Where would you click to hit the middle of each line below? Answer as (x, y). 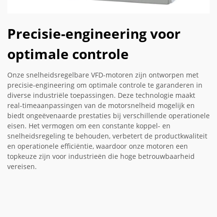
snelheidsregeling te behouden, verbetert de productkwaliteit (107, 136)
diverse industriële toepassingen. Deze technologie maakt (101, 95)
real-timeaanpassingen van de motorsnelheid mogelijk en (101, 105)
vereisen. (22, 166)
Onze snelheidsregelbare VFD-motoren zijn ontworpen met (103, 75)
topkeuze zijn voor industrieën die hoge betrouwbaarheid (101, 156)
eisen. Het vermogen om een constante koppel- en (89, 125)
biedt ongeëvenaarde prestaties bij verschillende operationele (108, 115)
